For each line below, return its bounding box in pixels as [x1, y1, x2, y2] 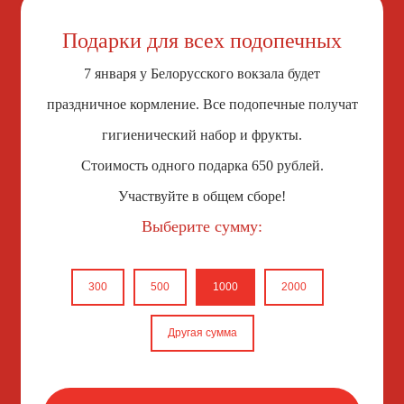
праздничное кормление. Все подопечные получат [46, 96, 358, 112]
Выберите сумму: [142, 217, 262, 235]
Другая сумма [167, 326, 237, 339]
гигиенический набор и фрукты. [102, 127, 302, 142]
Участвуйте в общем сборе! [118, 188, 286, 204]
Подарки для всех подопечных [62, 29, 342, 52]
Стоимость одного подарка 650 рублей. [80, 158, 324, 173]
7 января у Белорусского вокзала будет [84, 66, 320, 81]
